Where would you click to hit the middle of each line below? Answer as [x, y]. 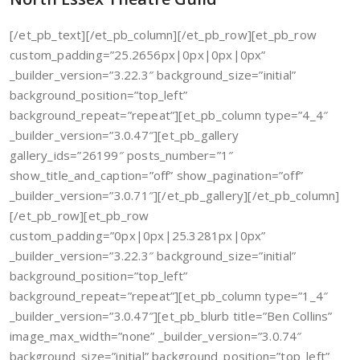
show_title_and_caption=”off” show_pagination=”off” [157, 175]
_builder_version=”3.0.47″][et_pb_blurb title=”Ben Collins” [171, 316]
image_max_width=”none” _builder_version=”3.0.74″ [156, 336]
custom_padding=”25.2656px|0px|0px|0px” [138, 55]
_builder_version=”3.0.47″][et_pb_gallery [124, 135]
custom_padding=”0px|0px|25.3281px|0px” [138, 235]
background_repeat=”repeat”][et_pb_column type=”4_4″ [169, 115]
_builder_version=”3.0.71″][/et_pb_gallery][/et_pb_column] [175, 195]
